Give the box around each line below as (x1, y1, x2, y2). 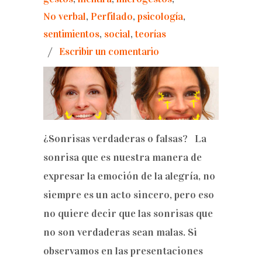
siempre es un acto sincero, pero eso (43, 188, 214, 201)
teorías (135, 28, 166, 40)
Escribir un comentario (59, 46, 159, 58)
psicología (137, 11, 183, 23)
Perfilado (91, 11, 133, 23)
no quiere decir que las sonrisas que (43, 207, 213, 220)
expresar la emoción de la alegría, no (43, 170, 215, 182)
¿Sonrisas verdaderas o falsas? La (43, 132, 206, 145)
